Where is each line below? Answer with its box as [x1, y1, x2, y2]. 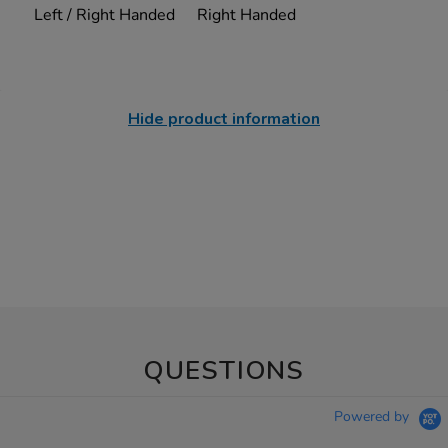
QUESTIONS [143, 353, 305, 389]
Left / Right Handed [34, 4, 176, 27]
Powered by [334, 407, 413, 427]
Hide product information [128, 108, 320, 131]
